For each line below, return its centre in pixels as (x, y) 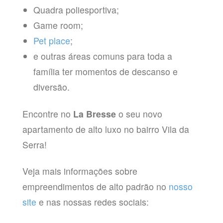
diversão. (52, 87)
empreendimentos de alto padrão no (95, 186)
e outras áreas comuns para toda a (103, 56)
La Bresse (93, 113)
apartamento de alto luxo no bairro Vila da (106, 129)
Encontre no (46, 113)
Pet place (52, 41)
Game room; (58, 25)
